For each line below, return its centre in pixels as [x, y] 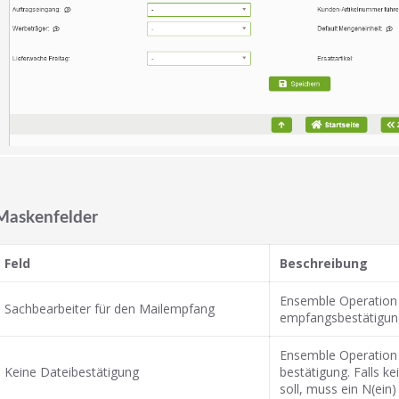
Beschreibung [324, 263]
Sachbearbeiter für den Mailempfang [110, 308]
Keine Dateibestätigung [72, 371]
